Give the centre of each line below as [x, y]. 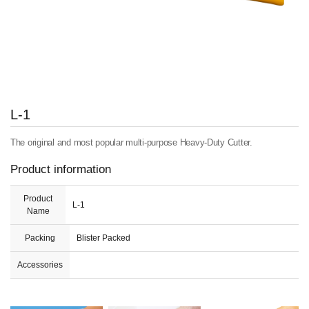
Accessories [40, 265]
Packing [40, 238]
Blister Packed [103, 238]
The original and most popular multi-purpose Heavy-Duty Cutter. [131, 143]
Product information [61, 170]
